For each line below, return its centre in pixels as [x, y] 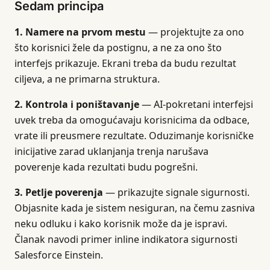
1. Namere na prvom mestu [80, 32]
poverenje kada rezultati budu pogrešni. [106, 167]
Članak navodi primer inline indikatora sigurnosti [126, 239]
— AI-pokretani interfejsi [196, 104]
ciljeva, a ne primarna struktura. [87, 79]
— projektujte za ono [195, 32]
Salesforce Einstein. [59, 255]
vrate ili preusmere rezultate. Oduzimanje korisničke [134, 136]
